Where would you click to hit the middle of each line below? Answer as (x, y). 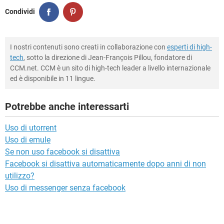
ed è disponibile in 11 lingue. (53, 78)
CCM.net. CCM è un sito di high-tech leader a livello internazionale (110, 68)
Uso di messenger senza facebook (65, 187)
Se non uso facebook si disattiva (62, 151)
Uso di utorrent (31, 127)
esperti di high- (189, 47)
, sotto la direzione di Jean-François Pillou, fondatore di (108, 57)
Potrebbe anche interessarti (67, 106)
